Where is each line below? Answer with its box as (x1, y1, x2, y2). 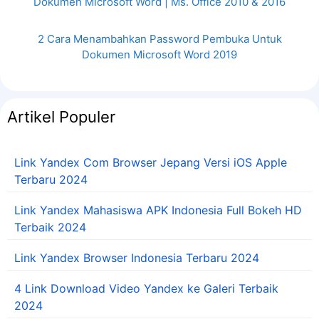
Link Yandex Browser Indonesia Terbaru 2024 (14, 251, 259, 266)
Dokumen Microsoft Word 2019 (82, 48, 237, 62)
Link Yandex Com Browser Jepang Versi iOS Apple (14, 155, 287, 170)
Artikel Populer (7, 108, 115, 127)
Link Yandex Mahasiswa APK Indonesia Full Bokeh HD (14, 203, 302, 218)
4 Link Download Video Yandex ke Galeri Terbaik (14, 281, 278, 296)
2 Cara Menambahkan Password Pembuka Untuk (37, 32, 282, 46)
